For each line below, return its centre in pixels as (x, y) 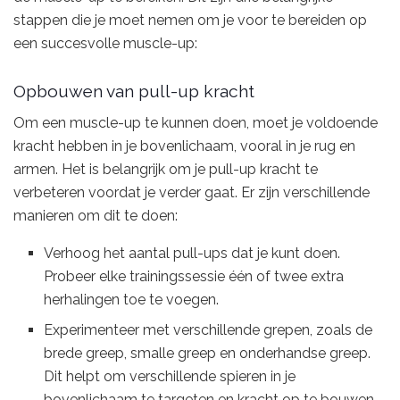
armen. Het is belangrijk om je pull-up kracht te (166, 170)
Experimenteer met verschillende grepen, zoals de (208, 330)
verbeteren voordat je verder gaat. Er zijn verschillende (192, 193)
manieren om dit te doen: (96, 216)
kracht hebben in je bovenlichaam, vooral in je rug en (184, 146)
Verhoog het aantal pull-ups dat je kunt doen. (192, 254)
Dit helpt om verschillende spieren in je (170, 377)
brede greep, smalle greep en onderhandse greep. (208, 354)
